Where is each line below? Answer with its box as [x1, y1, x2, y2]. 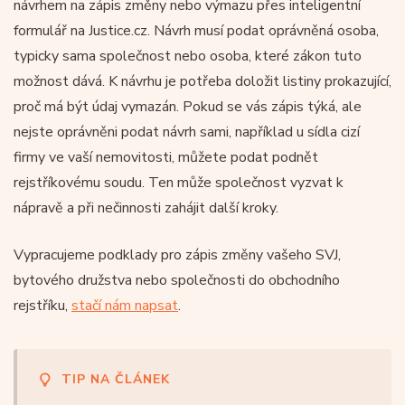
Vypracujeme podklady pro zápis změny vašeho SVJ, [14, 244, 341, 265]
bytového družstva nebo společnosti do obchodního [14, 269, 340, 290]
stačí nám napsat [71, 295, 178, 316]
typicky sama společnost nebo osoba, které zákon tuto [14, 45, 362, 66]
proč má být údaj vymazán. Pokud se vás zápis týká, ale [14, 96, 362, 117]
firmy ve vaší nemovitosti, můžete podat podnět [14, 146, 318, 167]
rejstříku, [14, 295, 71, 316]
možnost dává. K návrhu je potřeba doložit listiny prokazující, [14, 71, 391, 91]
